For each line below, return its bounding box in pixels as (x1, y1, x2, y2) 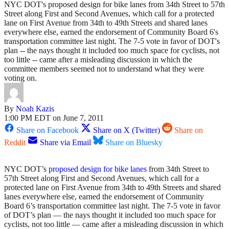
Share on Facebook (16, 126, 79, 135)
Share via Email (40, 138, 91, 147)
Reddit (4, 138, 26, 147)
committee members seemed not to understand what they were (4, 64, 204, 74)
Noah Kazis (16, 104, 54, 113)
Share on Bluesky (105, 138, 163, 147)
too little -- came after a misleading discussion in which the (4, 55, 192, 64)
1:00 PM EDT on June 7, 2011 (4, 113, 104, 123)
